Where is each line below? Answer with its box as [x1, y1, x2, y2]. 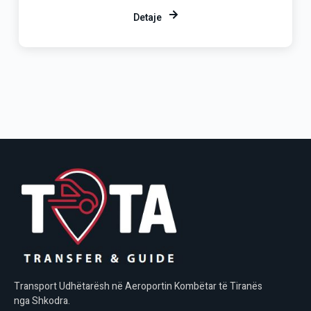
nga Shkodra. [14, 294, 70, 308]
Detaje [133, 10, 162, 26]
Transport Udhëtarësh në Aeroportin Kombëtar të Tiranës [14, 279, 262, 294]
